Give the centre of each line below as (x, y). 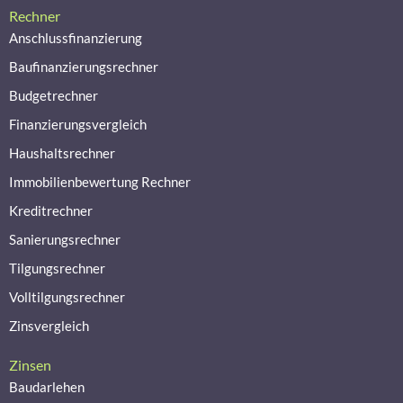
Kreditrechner (51, 210)
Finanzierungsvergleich (78, 124)
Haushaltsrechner (62, 153)
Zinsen (30, 365)
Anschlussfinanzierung (76, 38)
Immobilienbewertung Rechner (100, 182)
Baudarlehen (47, 387)
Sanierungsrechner (65, 239)
